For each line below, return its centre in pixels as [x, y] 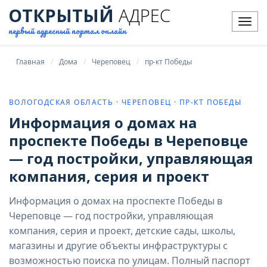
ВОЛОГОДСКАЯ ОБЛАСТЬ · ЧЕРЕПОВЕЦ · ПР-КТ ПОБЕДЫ [125, 102]
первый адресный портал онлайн [67, 31]
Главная [30, 62]
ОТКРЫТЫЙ [61, 15]
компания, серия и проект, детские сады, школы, [122, 231]
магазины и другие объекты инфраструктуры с [118, 246]
